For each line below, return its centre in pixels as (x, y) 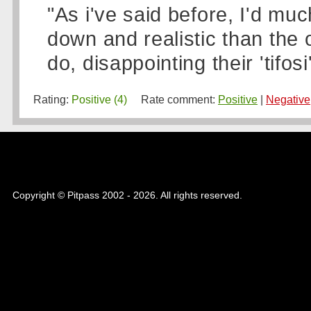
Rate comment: (173, 100)
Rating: (52, 100)
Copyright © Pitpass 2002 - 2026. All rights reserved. (127, 195)
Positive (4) (99, 100)
